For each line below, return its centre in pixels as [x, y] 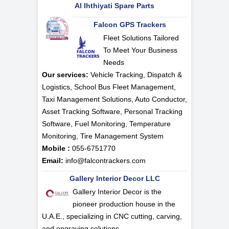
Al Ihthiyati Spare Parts [114, 6]
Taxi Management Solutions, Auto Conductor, [114, 99]
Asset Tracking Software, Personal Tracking [112, 112]
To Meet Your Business [140, 50]
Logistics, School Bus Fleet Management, [109, 87]
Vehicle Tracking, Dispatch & [135, 75]
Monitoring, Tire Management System [103, 136]
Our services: [65, 75]
